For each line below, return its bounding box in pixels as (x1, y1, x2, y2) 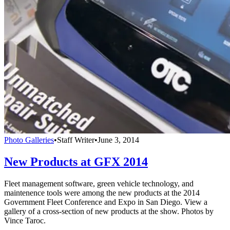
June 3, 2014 (98, 136, 139, 145)
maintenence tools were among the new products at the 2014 (4, 188, 200, 198)
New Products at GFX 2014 (4, 155, 148, 169)
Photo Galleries (4, 136, 54, 145)
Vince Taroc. (4, 216, 46, 225)
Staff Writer (57, 136, 94, 145)
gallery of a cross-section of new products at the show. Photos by (4, 207, 214, 216)
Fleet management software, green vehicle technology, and (4, 179, 194, 188)
